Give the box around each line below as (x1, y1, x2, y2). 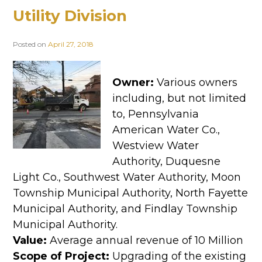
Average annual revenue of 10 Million (47, 233, 243, 247)
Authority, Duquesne (112, 154, 220, 168)
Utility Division (13, 6, 127, 25)
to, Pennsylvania (112, 107, 199, 120)
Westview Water (112, 139, 199, 152)
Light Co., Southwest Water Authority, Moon (13, 170, 241, 184)
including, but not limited (112, 91, 246, 105)
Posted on (13, 40, 48, 49)
